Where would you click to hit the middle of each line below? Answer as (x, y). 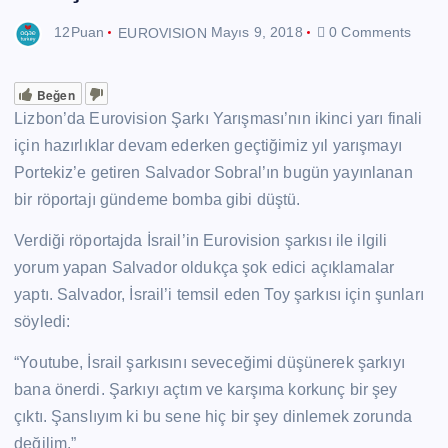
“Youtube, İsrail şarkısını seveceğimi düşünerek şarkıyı (209, 362)
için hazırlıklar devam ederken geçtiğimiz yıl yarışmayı (208, 145)
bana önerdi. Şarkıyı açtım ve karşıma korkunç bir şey (206, 389)
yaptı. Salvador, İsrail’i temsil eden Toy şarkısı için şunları (219, 294)
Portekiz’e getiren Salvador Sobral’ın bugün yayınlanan (213, 172)
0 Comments (368, 32)
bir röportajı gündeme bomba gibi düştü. (157, 199)
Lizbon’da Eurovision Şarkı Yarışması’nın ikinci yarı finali (218, 118)
